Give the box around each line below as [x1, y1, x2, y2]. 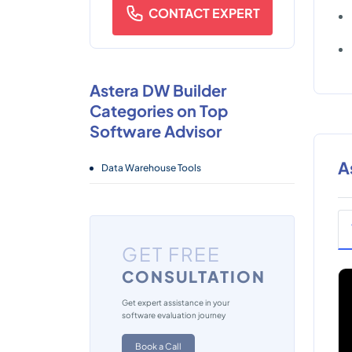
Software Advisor [90, 121, 222, 141]
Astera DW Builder [90, 80, 226, 100]
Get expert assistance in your [122, 298, 229, 307]
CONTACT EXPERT [148, 5, 260, 21]
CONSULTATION [122, 266, 266, 286]
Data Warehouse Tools [101, 162, 201, 174]
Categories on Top [90, 101, 228, 120]
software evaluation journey [122, 310, 225, 320]
